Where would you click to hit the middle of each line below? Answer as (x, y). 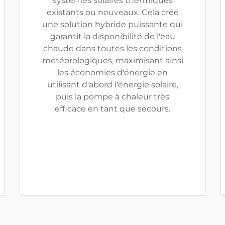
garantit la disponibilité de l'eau (113, 36)
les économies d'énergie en (113, 73)
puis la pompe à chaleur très (113, 97)
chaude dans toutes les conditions (113, 48)
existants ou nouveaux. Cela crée (113, 12)
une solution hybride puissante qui (113, 24)
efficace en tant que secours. (113, 109)
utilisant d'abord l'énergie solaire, (113, 85)
